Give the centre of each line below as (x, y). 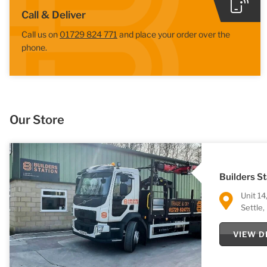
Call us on (41, 34)
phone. (34, 47)
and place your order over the (174, 34)
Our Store (37, 120)
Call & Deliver (54, 15)
